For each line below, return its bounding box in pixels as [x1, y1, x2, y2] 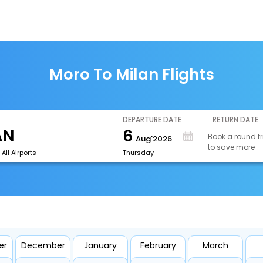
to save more [208, 142, 255, 152]
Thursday [123, 148, 154, 157]
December [21, 240, 65, 251]
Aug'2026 [136, 133, 172, 144]
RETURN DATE [213, 114, 259, 124]
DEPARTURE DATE [123, 114, 181, 124]
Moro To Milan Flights [49, 64, 214, 85]
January [84, 240, 117, 251]
